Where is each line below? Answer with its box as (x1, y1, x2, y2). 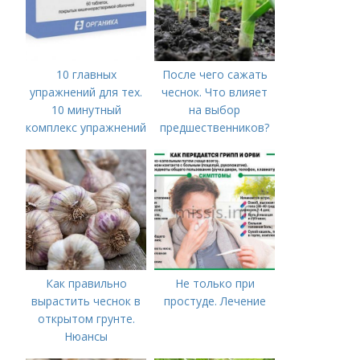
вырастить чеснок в (31, 293, 141, 309)
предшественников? (160, 120, 270, 135)
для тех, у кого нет (34, 137, 138, 153)
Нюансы (64, 329, 108, 344)
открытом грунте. (37, 311, 135, 326)
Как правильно (45, 276, 127, 291)
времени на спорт (37, 155, 136, 170)
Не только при (174, 276, 255, 291)
